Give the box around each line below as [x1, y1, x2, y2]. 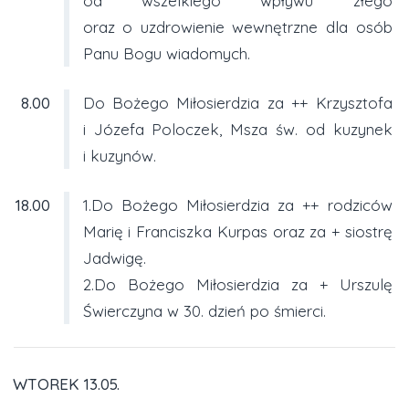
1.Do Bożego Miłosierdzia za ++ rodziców [82, 194, 393, 215]
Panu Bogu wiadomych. [82, 43, 250, 63]
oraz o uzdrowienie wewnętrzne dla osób [82, 16, 393, 37]
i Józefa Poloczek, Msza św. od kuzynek [82, 119, 393, 139]
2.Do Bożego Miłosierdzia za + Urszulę [82, 274, 393, 294]
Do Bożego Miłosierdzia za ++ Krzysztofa [82, 92, 393, 112]
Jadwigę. [82, 247, 146, 267]
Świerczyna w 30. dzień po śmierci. [82, 300, 326, 320]
